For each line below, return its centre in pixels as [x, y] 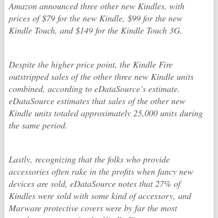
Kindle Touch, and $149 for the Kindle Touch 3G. [95, 30]
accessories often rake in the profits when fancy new [101, 171]
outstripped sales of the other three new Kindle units [101, 76]
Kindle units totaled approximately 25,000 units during [106, 113]
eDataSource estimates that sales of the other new [97, 101]
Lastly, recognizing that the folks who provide [89, 159]
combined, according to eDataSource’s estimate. [94, 89]
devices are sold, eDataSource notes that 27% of [94, 183]
